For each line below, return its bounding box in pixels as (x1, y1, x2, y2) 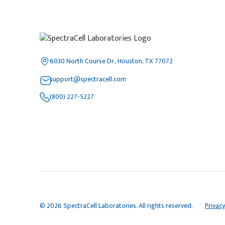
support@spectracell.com (50, 73, 127, 85)
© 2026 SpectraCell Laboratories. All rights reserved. (40, 199, 193, 211)
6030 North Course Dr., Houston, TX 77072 (50, 55, 173, 67)
